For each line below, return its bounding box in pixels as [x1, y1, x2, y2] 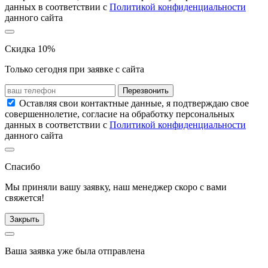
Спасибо [5, 162, 40, 172]
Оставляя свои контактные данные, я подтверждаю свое [19, 98, 249, 109]
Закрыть [10, 215, 39, 224]
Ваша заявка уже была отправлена [5, 246, 145, 257]
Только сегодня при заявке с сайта [5, 64, 144, 75]
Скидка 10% [5, 44, 55, 54]
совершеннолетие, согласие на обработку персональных [5, 109, 234, 120]
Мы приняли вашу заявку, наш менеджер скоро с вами [5, 182, 227, 193]
